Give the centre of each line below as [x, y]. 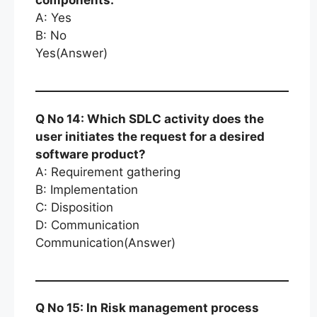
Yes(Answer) [71, 53]
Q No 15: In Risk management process [147, 308]
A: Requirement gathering [108, 172]
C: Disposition [74, 207]
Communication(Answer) [105, 242]
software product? [91, 154]
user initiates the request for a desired [150, 136]
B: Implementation [87, 189]
